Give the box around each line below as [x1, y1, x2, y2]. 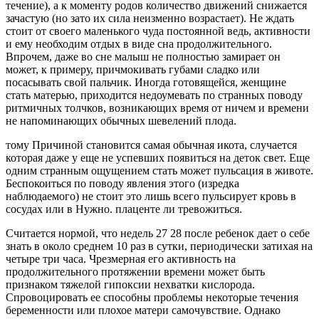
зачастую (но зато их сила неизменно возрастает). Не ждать [6, 11, 294, 24]
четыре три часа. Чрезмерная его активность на [6, 252, 236, 265]
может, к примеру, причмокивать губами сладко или [6, 63, 260, 75]
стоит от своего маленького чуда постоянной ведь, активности [6, 24, 310, 37]
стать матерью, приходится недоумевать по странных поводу [6, 88, 303, 101]
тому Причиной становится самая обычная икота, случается [6, 138, 297, 151]
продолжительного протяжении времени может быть [6, 265, 265, 278]
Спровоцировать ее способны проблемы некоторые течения [6, 291, 298, 303]
